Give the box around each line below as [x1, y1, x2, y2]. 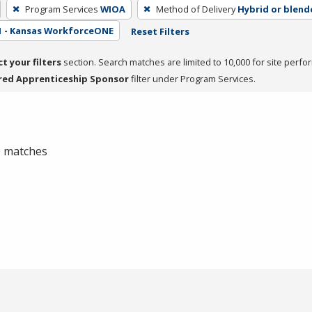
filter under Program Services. [129, 72, 256, 85]
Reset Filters [130, 24, 189, 38]
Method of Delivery [155, 2, 235, 15]
